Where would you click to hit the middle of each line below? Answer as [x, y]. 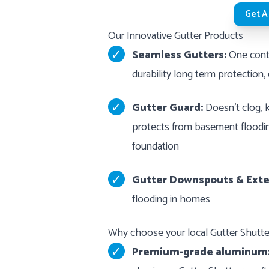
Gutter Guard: [168, 108]
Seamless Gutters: [179, 55]
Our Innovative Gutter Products [176, 36]
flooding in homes [171, 199]
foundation [156, 147]
